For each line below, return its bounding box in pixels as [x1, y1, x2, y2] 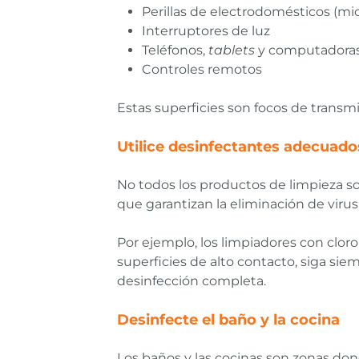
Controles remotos [142, 62, 262, 78]
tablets [208, 42, 255, 58]
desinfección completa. [117, 273, 266, 289]
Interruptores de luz [142, 23, 270, 39]
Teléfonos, [142, 42, 208, 58]
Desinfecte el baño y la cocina [117, 311, 340, 329]
